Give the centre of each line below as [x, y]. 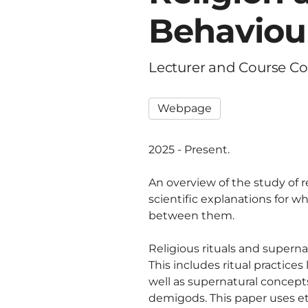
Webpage [185, 108]
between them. [191, 216]
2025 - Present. [189, 150]
